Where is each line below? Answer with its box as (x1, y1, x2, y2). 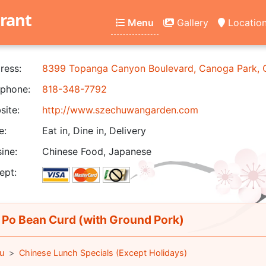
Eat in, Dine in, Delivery (42, 125, 146, 137)
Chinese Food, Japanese (42, 145, 151, 157)
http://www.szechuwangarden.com (42, 104, 198, 116)
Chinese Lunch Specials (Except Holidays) (18, 248, 187, 258)
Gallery (174, 16, 208, 28)
